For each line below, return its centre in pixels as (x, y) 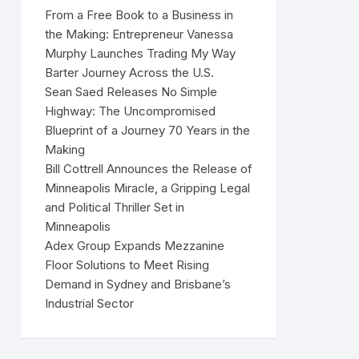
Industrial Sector (89, 303)
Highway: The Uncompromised (130, 111)
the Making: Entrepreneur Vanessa (139, 34)
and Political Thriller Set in (115, 207)
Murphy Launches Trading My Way (140, 53)
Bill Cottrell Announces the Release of (149, 169)
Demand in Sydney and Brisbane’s (138, 284)
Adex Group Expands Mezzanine (135, 246)
